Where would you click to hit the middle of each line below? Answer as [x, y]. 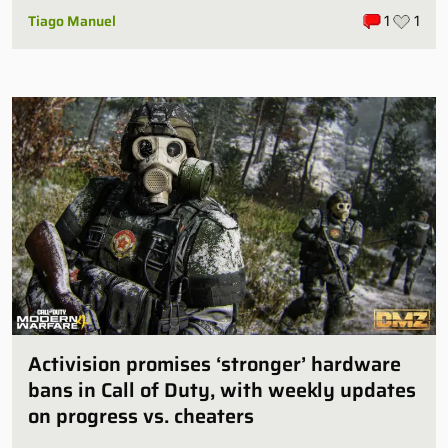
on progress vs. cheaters [141, 416]
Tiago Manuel [72, 20]
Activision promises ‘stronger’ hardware [214, 364]
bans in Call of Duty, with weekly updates [222, 390]
